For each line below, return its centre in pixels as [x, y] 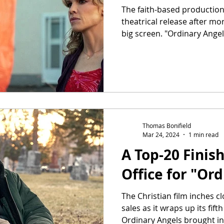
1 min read [203, 134]
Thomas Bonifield [167, 125]
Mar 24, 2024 [161, 134]
